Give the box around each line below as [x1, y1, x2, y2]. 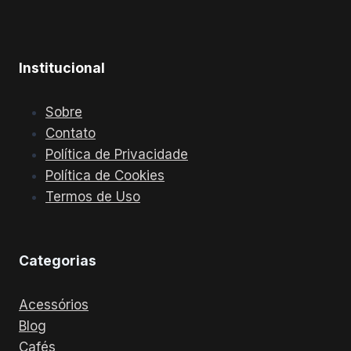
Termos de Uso [45, 188, 140, 204]
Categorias [19, 252, 96, 270]
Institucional [19, 59, 105, 76]
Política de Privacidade [45, 146, 188, 162]
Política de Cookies [45, 167, 165, 183]
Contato [45, 125, 96, 141]
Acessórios [19, 297, 89, 313]
